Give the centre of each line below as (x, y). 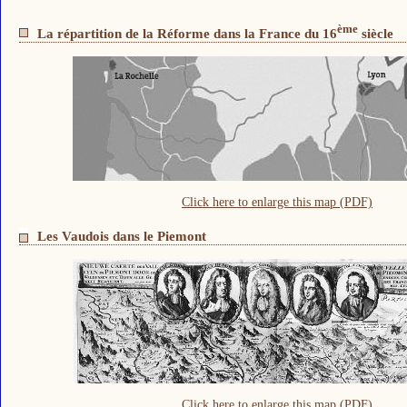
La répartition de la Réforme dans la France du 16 (187, 34)
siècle (376, 34)
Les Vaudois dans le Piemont (122, 236)
